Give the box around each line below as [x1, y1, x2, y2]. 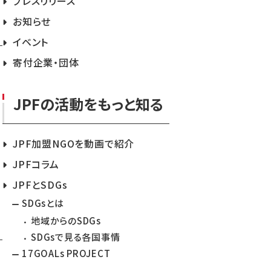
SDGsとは [22, 197, 64, 210]
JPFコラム [13, 157, 59, 172]
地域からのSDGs [31, 214, 101, 227]
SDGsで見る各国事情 [31, 230, 120, 244]
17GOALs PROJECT [22, 247, 111, 260]
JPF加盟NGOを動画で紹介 [13, 136, 135, 151]
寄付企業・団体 [13, 55, 79, 70]
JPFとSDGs [13, 177, 68, 192]
